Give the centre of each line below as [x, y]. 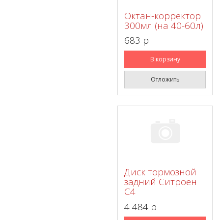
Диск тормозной [160, 172]
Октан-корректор [163, 15]
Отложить [165, 79]
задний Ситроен [161, 182]
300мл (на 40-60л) [164, 25]
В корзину [165, 59]
